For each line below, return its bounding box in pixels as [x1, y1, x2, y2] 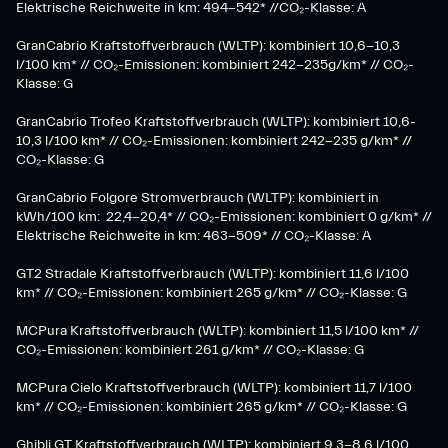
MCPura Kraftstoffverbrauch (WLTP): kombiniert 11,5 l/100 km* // [16, 323, 419, 339]
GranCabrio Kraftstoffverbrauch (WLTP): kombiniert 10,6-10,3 [16, 38, 400, 54]
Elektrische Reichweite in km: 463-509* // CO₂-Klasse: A [16, 228, 371, 244]
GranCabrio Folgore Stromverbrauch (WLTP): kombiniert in [16, 190, 379, 206]
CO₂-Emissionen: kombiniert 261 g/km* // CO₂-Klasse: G [16, 342, 364, 358]
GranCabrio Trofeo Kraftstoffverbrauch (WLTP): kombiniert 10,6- [16, 114, 416, 130]
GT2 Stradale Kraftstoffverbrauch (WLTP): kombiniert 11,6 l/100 [16, 266, 409, 282]
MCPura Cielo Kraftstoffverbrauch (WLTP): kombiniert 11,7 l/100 [16, 380, 412, 396]
